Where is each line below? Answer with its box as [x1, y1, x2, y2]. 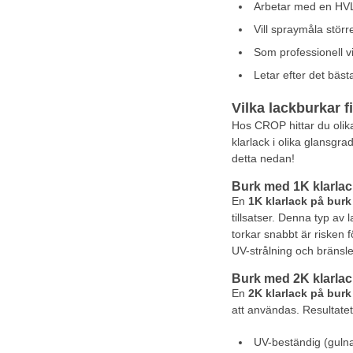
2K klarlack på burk [247, 287, 351, 299]
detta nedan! [231, 152, 295, 165]
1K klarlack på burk [247, 195, 351, 207]
